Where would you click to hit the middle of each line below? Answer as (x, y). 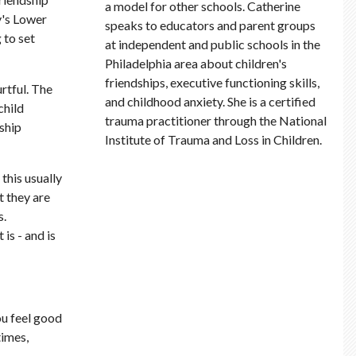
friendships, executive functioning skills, (213, 83)
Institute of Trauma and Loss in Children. (214, 140)
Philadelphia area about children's (196, 64)
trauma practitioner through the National (216, 121)
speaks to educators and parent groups (211, 25)
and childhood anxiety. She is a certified (211, 102)
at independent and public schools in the (213, 44)
